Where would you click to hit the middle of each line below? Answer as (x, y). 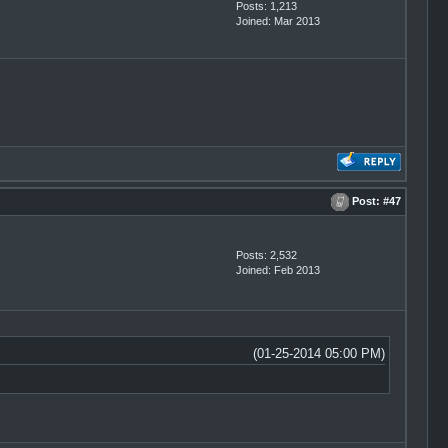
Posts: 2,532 (266, 255)
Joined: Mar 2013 (277, 21)
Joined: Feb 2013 (277, 270)
